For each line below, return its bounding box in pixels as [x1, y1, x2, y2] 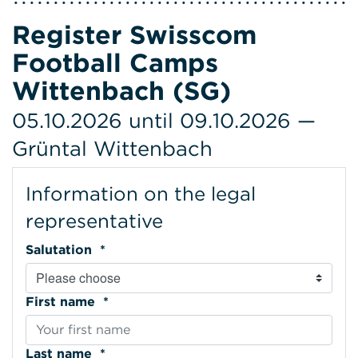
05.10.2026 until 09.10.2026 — [12, 107, 316, 133]
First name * [99, 293, 109, 309]
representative [26, 209, 163, 233]
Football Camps [12, 46, 218, 78]
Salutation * [96, 241, 105, 257]
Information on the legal [26, 181, 256, 205]
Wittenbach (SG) [12, 74, 231, 106]
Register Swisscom [12, 18, 257, 50]
